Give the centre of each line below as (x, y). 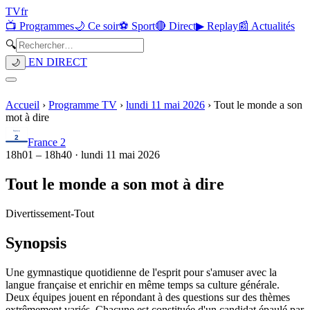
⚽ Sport (137, 26)
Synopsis (36, 243)
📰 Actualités (266, 26)
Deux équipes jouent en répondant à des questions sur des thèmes (148, 297)
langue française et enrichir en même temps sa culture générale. (143, 284)
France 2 (47, 142)
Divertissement (38, 213)
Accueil (22, 105)
